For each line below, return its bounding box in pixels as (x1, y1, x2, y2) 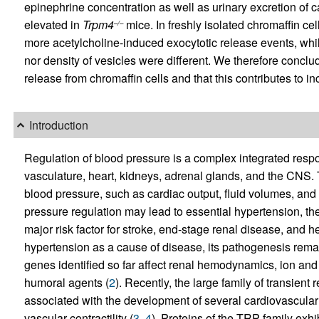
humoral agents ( (23, 273, 109, 291)
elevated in (23, 16, 83, 33)
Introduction (28, 117, 88, 134)
